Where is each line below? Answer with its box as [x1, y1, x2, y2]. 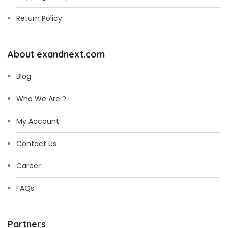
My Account [16, 116, 59, 126]
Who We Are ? [16, 93, 66, 104]
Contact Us [16, 138, 56, 149]
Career [16, 160, 41, 171]
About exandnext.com [8, 48, 105, 60]
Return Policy [16, 13, 62, 23]
